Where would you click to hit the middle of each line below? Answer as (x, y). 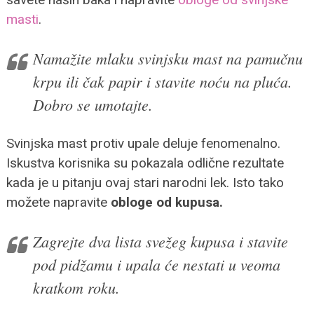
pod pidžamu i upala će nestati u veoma (156, 264)
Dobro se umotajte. (93, 104)
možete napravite (58, 202)
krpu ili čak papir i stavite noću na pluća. (162, 81)
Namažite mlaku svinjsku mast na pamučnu (168, 58)
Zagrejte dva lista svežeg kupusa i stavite (160, 241)
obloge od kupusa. (166, 202)
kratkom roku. (76, 287)
